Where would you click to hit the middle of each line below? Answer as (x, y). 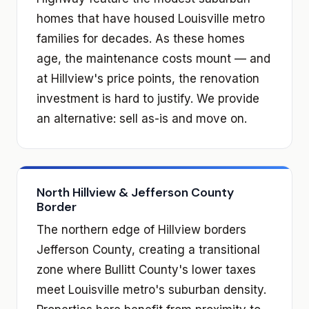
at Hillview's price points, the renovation (148, 78)
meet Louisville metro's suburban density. (151, 289)
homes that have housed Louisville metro (151, 18)
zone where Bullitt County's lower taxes (146, 269)
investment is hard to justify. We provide (148, 98)
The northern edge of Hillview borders (141, 229)
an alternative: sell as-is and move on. (142, 118)
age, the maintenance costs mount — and (153, 58)
